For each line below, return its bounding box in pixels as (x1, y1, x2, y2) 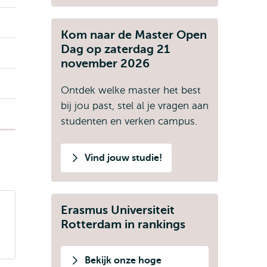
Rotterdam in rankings (61, 218, 185, 231)
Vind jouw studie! (85, 153, 162, 163)
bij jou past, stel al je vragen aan (61, 100, 209, 111)
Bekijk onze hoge (85, 255, 162, 266)
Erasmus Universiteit (61, 203, 175, 217)
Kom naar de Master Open (61, 28, 207, 42)
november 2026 (61, 57, 150, 70)
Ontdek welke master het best (61, 85, 201, 96)
